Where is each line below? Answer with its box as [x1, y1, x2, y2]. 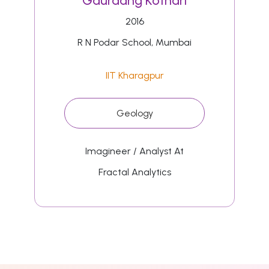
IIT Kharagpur [105, 69, 164, 81]
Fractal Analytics [98, 166, 171, 178]
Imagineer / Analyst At [85, 145, 184, 157]
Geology [116, 107, 153, 119]
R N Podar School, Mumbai [77, 36, 192, 48]
